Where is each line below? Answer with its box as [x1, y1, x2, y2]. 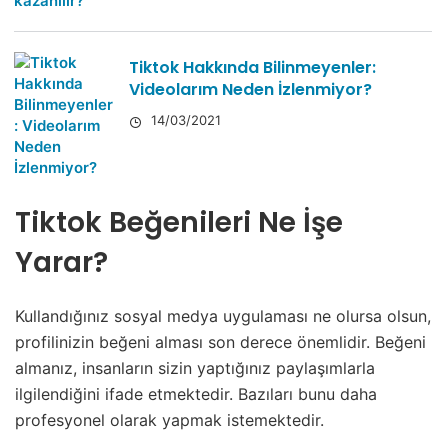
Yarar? [15, 243, 108, 283]
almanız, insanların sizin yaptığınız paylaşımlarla [15, 358, 375, 379]
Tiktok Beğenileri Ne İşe [15, 203, 343, 243]
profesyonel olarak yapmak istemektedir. [15, 410, 324, 431]
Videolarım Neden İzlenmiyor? [129, 78, 372, 102]
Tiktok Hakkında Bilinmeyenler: [129, 56, 376, 80]
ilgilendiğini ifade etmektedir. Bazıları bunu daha [15, 384, 377, 405]
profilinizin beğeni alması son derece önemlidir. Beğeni [15, 332, 426, 353]
